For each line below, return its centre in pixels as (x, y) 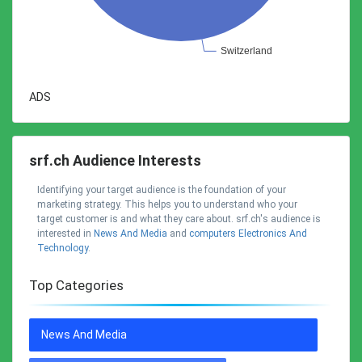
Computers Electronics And (248, 234)
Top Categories (76, 285)
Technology (63, 248)
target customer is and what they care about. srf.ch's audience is (179, 219)
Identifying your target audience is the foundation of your (162, 190)
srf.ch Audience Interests (115, 160)
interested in (65, 234)
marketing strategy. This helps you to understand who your (167, 204)
